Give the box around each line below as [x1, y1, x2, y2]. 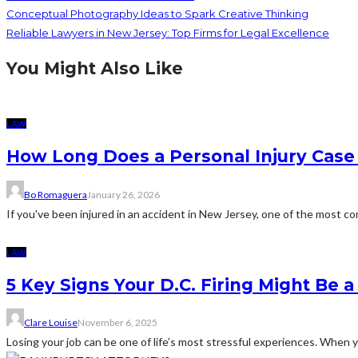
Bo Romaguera [24, 188, 87, 201]
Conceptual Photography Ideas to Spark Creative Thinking [6, 6, 308, 20]
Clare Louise [24, 316, 78, 329]
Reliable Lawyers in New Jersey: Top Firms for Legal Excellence [6, 26, 329, 39]
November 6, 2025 [78, 316, 157, 329]
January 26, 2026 [87, 188, 160, 201]
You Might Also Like [6, 58, 183, 78]
